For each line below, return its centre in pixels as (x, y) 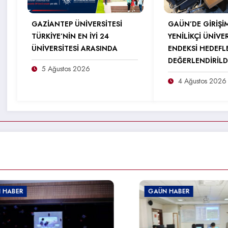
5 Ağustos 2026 (66, 69)
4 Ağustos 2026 (203, 81)
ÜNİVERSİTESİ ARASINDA (75, 49)
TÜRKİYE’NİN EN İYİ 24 (70, 36)
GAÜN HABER (129, 192)
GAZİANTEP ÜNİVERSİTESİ (77, 24)
